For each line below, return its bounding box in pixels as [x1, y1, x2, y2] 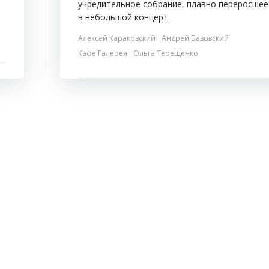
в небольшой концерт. [78, 11, 170, 23]
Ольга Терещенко [133, 48, 198, 59]
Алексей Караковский [78, 33, 156, 44]
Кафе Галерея [78, 48, 127, 59]
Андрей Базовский [162, 33, 229, 44]
